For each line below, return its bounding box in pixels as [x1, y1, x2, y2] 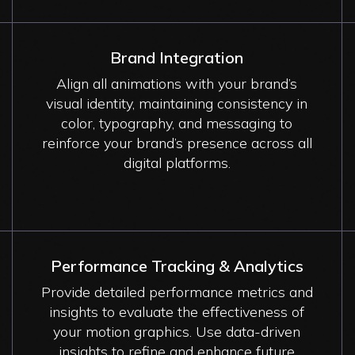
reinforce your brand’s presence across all [41, 133, 312, 152]
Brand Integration [110, 47, 244, 67]
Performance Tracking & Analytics [50, 255, 303, 276]
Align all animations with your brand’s [56, 74, 298, 93]
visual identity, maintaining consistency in [46, 94, 308, 113]
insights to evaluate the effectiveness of [49, 302, 305, 321]
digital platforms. [123, 153, 231, 172]
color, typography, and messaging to [61, 113, 293, 132]
